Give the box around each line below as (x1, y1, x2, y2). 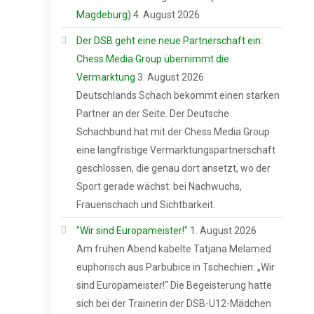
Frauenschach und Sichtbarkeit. (76, 198, 215, 210)
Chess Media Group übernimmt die (76, 53, 229, 64)
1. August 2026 (190, 224, 257, 236)
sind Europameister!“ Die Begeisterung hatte (76, 279, 272, 291)
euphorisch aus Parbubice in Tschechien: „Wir (76, 261, 275, 273)
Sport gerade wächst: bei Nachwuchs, (76, 180, 242, 192)
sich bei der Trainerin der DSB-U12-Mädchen (76, 297, 271, 309)
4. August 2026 (133, 8, 200, 20)
